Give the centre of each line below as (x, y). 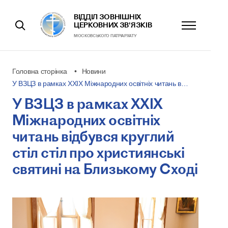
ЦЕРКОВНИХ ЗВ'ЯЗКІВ (113, 25)
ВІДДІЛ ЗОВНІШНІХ (107, 17)
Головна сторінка (40, 71)
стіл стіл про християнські (98, 152)
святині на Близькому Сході (105, 169)
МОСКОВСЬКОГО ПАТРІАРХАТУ (105, 36)
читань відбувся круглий (93, 136)
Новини (94, 71)
